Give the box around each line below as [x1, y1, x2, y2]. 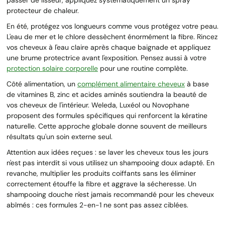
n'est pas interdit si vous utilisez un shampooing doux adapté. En [7, 158, 214, 167]
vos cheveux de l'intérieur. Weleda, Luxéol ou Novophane [7, 100, 189, 109]
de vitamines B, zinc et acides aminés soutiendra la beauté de [7, 89, 207, 99]
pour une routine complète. [98, 63, 188, 73]
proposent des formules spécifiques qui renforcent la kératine [7, 110, 207, 120]
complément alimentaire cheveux [77, 79, 185, 88]
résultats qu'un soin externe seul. [7, 132, 113, 141]
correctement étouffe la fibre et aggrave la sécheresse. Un [7, 179, 196, 188]
